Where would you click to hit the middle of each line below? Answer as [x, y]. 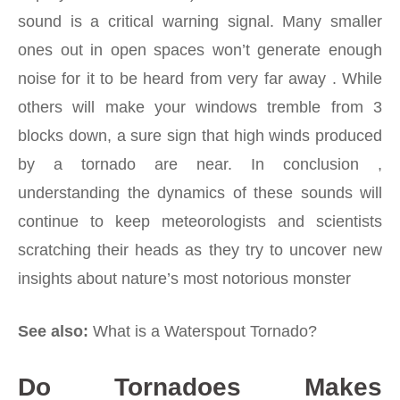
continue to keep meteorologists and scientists [200, 221]
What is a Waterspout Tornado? [205, 331]
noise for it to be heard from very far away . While [200, 78]
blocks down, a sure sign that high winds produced [200, 135]
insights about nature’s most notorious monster [184, 278]
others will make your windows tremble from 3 [200, 107]
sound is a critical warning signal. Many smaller [200, 21]
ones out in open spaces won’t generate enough [200, 50]
